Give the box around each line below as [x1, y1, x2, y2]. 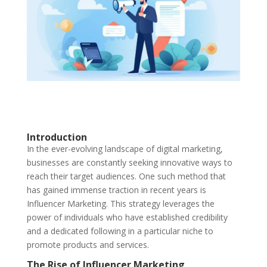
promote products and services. [26, 238, 149, 250]
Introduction [26, 130, 87, 144]
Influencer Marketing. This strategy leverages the [26, 197, 215, 209]
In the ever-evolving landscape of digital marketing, [26, 142, 223, 154]
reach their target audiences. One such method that [26, 170, 226, 182]
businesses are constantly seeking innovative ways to [26, 156, 232, 168]
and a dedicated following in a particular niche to [26, 225, 213, 237]
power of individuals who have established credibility [26, 211, 228, 223]
